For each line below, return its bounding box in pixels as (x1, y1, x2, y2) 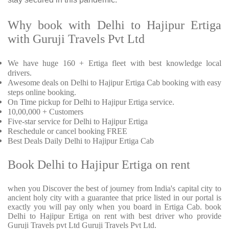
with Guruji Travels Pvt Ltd (8, 32, 145, 46)
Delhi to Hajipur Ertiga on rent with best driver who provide (8, 212, 221, 221)
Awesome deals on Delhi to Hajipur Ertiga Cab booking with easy (8, 78, 221, 87)
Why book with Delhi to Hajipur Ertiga (8, 18, 221, 32)
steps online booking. (8, 88, 76, 97)
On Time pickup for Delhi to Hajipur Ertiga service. (8, 98, 174, 107)
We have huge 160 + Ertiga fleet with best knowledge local (8, 59, 221, 68)
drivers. (8, 68, 32, 78)
